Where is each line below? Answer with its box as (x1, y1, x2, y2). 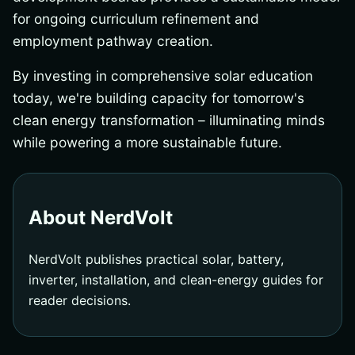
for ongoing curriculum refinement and (13, 10, 259, 28)
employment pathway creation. (13, 32, 213, 50)
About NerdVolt (29, 206, 174, 230)
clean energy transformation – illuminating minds (13, 112, 325, 129)
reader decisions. (29, 292, 132, 308)
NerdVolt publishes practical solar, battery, (29, 251, 284, 267)
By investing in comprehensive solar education (13, 67, 313, 85)
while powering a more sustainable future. (13, 134, 282, 151)
